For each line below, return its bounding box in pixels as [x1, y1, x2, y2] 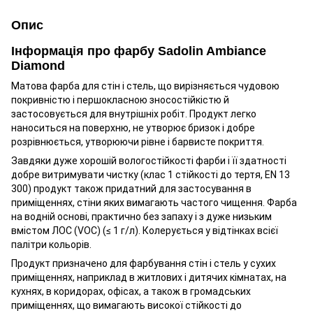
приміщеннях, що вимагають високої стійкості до [11, 300, 242, 312]
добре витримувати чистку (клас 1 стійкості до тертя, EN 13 [11, 169, 290, 181]
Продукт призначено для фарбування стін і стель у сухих [11, 258, 276, 270]
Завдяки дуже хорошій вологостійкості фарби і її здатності [11, 155, 286, 167]
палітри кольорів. [11, 239, 92, 251]
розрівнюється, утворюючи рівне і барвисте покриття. [11, 136, 264, 148]
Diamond [11, 59, 65, 73]
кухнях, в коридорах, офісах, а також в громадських [11, 286, 251, 298]
